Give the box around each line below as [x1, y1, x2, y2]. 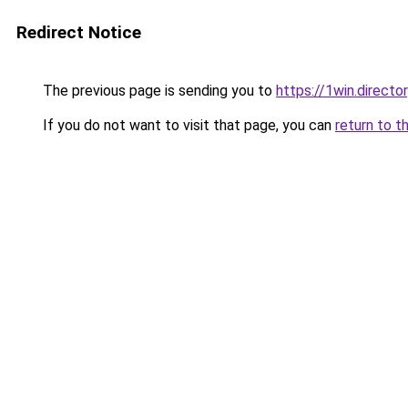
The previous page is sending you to [39, 82, 276, 99]
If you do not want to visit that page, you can [39, 117, 335, 134]
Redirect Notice [16, 22, 141, 43]
